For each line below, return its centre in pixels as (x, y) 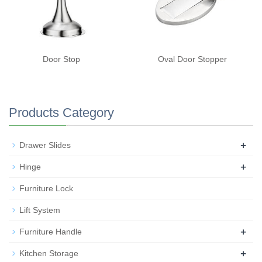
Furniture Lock (46, 188)
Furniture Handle (51, 232)
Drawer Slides (45, 145)
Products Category (61, 113)
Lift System (40, 210)
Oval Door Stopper (192, 59)
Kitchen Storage (49, 253)
